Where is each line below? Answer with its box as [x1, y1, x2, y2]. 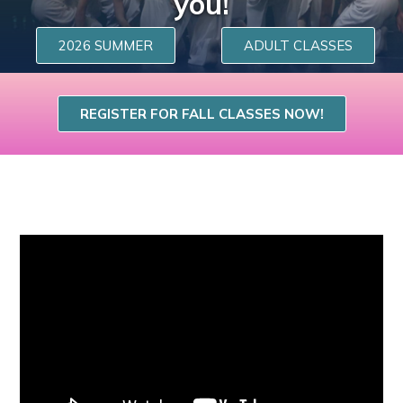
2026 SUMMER [58, 36, 153, 54]
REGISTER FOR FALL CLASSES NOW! [79, 104, 324, 122]
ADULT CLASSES [243, 36, 353, 54]
